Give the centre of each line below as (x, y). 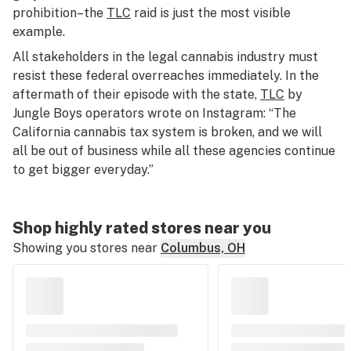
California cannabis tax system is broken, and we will (167, 132)
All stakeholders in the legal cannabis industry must (165, 57)
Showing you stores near (85, 248)
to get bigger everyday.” (83, 170)
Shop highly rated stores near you (142, 228)
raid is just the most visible (211, 13)
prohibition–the (60, 13)
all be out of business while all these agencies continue (174, 151)
